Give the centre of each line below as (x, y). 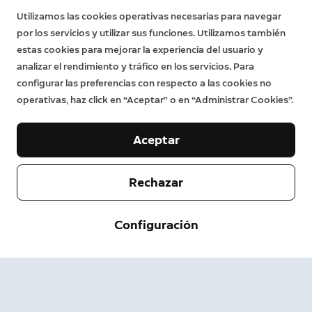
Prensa (31, 284)
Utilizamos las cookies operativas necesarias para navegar (149, 16)
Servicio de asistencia (71, 250)
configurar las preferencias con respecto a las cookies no (144, 83)
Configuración (156, 225)
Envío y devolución (53, 295)
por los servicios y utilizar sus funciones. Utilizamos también (151, 33)
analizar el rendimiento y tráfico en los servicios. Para (135, 67)
